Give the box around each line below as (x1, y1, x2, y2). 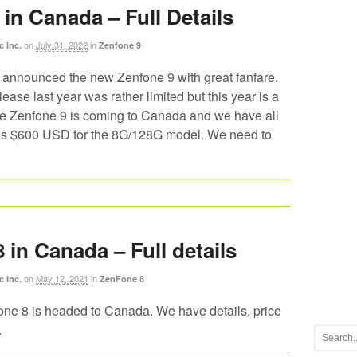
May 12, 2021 (36, 272, 88, 285)
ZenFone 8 (100, 273, 144, 285)
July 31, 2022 (36, 38, 88, 52)
